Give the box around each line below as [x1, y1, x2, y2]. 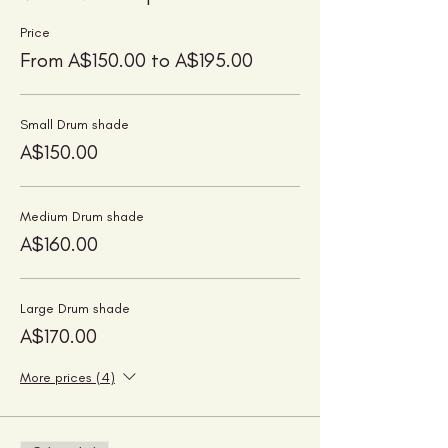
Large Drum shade [20, 299, 130, 317]
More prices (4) [20, 368, 115, 386]
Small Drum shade [20, 115, 129, 133]
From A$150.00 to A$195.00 [20, 47, 253, 72]
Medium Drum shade [20, 207, 144, 225]
